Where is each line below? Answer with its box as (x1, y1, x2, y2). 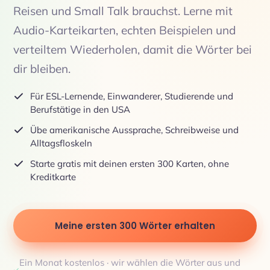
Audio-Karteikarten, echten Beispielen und (13, 23, 236, 37)
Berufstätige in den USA (30, 104, 130, 115)
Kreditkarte (30, 171, 76, 183)
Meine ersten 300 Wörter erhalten (55, 219, 215, 232)
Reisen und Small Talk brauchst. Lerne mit (13, 4, 233, 18)
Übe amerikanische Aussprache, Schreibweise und (30, 124, 239, 136)
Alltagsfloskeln (30, 137, 92, 149)
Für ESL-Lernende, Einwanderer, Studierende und (30, 90, 233, 102)
